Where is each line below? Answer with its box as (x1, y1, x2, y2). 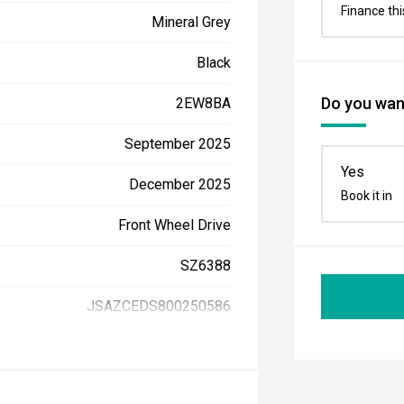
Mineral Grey (151, 14, 232, 31)
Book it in (341, 188, 393, 203)
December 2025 (129, 176, 232, 193)
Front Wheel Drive (118, 216, 232, 234)
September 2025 (124, 135, 232, 152)
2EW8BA (176, 95, 232, 112)
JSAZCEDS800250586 (87, 298, 232, 315)
